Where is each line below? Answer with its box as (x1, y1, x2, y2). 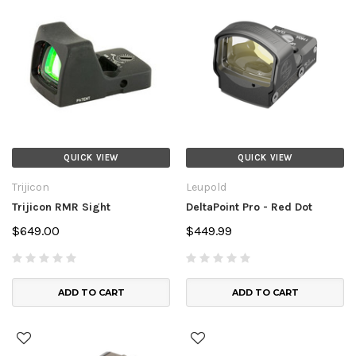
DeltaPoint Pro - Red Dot (186, 199, 312, 214)
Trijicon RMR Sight (12, 199, 110, 214)
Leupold (186, 180, 226, 194)
